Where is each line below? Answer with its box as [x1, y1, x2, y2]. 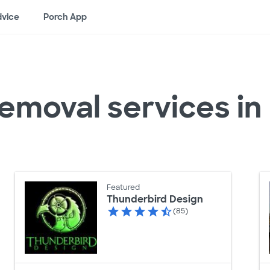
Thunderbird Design [106, 193, 203, 206]
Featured [106, 183, 140, 193]
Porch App [43, 11, 87, 22]
